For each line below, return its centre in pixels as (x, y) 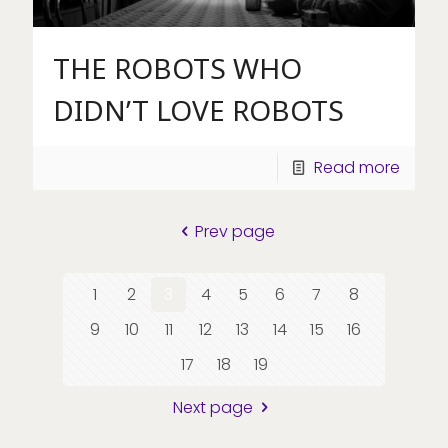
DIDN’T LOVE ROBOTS (198, 109)
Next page (212, 407)
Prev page (235, 231)
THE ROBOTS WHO (177, 67)
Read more (357, 167)
